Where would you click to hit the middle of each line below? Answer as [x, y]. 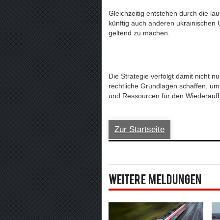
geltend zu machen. [139, 33]
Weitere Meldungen [155, 181]
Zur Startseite [139, 130]
